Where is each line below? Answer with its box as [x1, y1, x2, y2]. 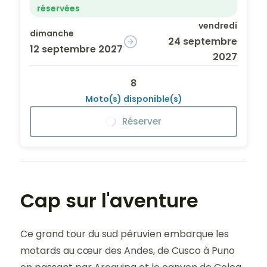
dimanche [30, 27, 74, 39]
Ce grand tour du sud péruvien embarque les [20, 227, 229, 241]
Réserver [122, 115, 162, 128]
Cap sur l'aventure [20, 187, 198, 214]
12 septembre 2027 [30, 42, 123, 56]
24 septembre [167, 35, 237, 48]
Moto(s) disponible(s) [85, 93, 182, 105]
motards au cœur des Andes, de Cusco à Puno [20, 244, 235, 257]
